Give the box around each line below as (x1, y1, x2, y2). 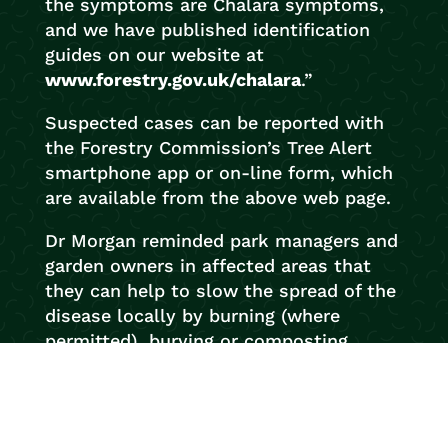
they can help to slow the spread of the (44, 280, 396, 301)
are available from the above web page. (44, 187, 391, 208)
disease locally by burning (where (44, 305, 340, 326)
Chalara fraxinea (62, 423, 216, 444)
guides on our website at (44, 44, 264, 65)
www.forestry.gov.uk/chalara (44, 69, 301, 90)
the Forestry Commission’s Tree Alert (44, 137, 372, 158)
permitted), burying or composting (44, 330, 348, 351)
